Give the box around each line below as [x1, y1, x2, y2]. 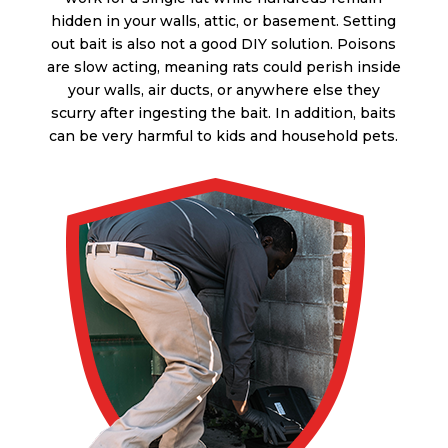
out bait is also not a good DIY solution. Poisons [51, 35, 397, 54]
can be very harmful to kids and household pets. [49, 127, 399, 146]
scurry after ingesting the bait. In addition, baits [51, 104, 397, 123]
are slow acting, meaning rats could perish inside [46, 58, 401, 77]
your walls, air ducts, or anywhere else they [67, 81, 380, 100]
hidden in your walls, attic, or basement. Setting [51, 12, 397, 31]
